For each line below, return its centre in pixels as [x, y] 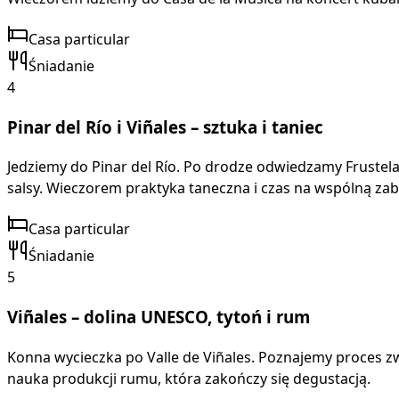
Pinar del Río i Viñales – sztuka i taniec [165, 126]
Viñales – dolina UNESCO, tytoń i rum [159, 317]
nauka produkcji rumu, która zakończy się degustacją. [189, 378]
